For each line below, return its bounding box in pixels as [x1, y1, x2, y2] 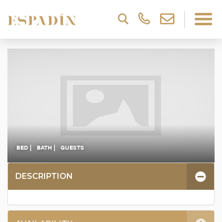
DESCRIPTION [15, 171, 73, 181]
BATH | [37, 143, 55, 152]
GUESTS [60, 143, 84, 152]
